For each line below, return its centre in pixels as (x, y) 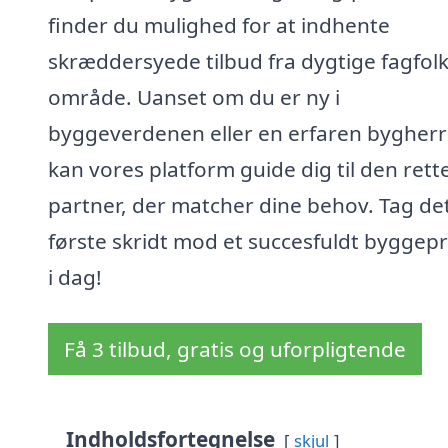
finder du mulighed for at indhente (219, 25)
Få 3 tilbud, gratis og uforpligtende (235, 349)
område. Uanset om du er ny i (194, 97)
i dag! (75, 277)
